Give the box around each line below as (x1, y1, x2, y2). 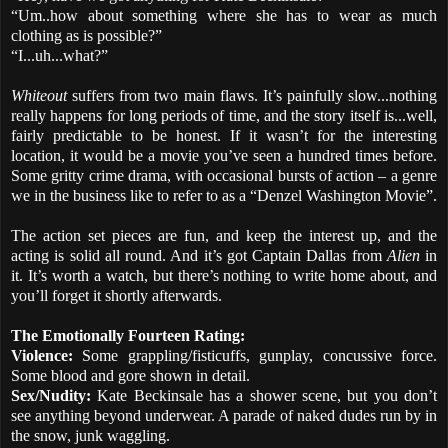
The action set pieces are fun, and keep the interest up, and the (11, 226, 437, 244)
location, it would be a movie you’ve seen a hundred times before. (11, 146, 437, 164)
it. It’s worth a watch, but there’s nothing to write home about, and (11, 266, 437, 284)
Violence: (11, 346, 73, 364)
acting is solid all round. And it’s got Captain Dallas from (11, 246, 387, 264)
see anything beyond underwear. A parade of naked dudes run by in (11, 406, 437, 424)
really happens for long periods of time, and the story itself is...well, (11, 106, 437, 124)
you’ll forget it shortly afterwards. (11, 286, 222, 304)
